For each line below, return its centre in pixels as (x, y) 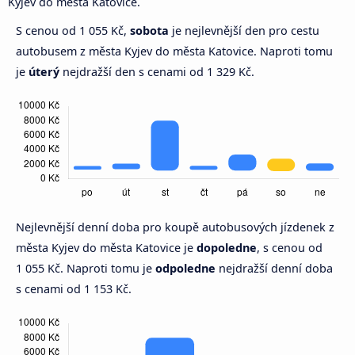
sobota (149, 30)
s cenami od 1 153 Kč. (74, 288)
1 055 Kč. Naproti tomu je (86, 268)
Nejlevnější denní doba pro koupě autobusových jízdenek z (175, 227)
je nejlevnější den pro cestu (244, 30)
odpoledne (185, 268)
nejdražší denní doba (274, 268)
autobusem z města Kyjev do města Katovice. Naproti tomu (174, 51)
